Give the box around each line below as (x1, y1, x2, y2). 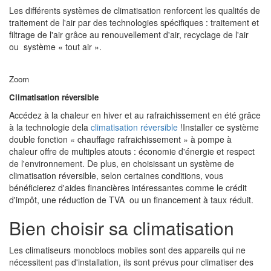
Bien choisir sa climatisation (9, 215, 234, 241)
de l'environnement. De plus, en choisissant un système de (9, 157, 234, 169)
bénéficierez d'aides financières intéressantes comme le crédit (9, 181, 247, 194)
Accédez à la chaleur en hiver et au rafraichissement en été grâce (9, 109, 261, 121)
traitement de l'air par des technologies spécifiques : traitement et (9, 16, 259, 28)
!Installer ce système (178, 121, 259, 133)
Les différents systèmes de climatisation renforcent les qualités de (9, 4, 260, 16)
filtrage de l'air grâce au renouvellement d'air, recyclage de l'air (9, 28, 249, 41)
